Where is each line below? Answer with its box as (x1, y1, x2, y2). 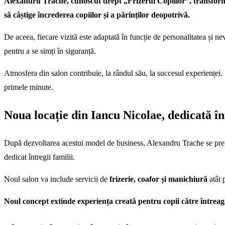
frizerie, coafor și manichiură (109, 175, 207, 184)
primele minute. (4, 83, 53, 92)
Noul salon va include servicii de (4, 175, 109, 184)
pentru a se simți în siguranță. (4, 47, 96, 56)
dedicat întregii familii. (4, 153, 75, 162)
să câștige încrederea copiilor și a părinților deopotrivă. (4, 11, 190, 20)
